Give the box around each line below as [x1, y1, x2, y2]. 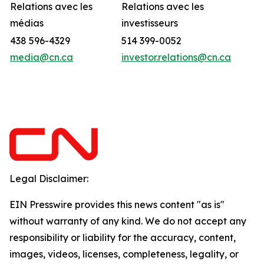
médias [10, 17, 44, 29]
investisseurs [121, 17, 178, 29]
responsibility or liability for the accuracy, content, [9, 232, 236, 243]
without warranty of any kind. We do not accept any [9, 215, 246, 227]
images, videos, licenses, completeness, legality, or [9, 248, 239, 260]
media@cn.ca [10, 51, 73, 63]
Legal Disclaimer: [9, 173, 88, 184]
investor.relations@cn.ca [121, 51, 231, 63]
